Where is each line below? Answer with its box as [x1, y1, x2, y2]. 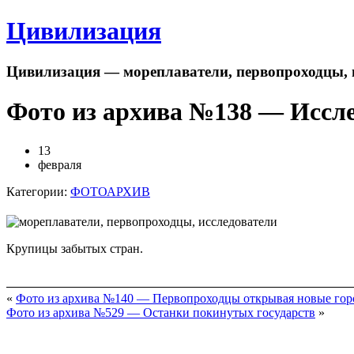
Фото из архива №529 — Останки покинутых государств [6, 305, 315, 319]
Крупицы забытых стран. [6, 241, 143, 255]
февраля [38, 157, 81, 171]
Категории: [6, 184, 70, 198]
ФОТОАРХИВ [70, 184, 150, 198]
